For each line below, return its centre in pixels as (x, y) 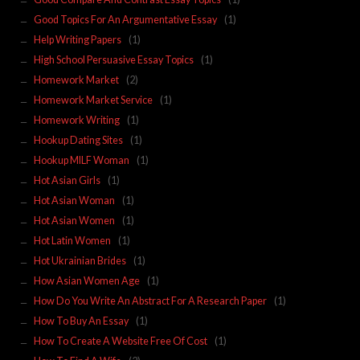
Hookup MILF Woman (81, 160)
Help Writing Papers (77, 39)
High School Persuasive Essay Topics (113, 59)
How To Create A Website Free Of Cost (120, 341)
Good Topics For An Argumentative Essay (125, 19)
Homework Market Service (93, 100)
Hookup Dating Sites (78, 140)
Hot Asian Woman (74, 200)
